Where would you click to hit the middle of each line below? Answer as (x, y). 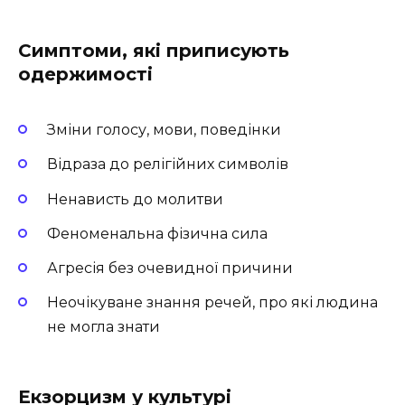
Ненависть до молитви (135, 199)
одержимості (85, 75)
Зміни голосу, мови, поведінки (164, 130)
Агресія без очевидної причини (170, 268)
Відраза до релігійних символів (168, 165)
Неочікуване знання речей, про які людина (212, 303)
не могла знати (104, 327)
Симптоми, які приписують (154, 51)
